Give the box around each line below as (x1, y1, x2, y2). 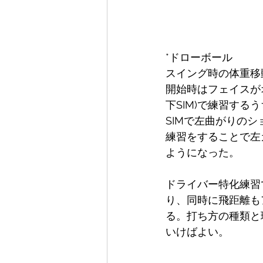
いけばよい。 (166, 225, 229, 238)
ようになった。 (166, 146, 240, 159)
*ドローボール (166, 51, 232, 63)
